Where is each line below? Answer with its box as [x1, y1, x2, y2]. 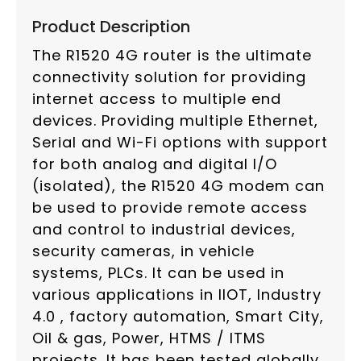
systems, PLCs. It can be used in [32, 263, 284, 284]
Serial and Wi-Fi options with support [32, 132, 328, 153]
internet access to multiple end [32, 89, 281, 110]
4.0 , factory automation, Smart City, [32, 306, 324, 327]
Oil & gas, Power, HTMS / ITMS [32, 328, 266, 349]
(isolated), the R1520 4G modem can [32, 176, 325, 197]
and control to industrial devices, [32, 219, 296, 240]
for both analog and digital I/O [32, 154, 277, 175]
